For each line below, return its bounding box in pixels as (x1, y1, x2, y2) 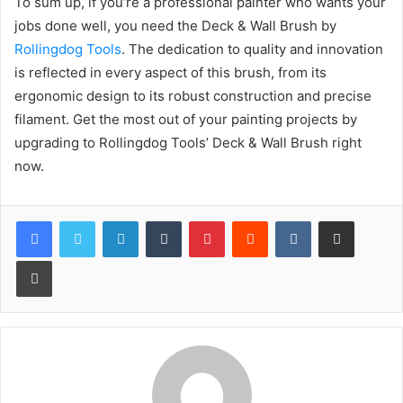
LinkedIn (138, 213, 184, 228)
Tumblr (181, 213, 219, 228)
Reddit (267, 213, 303, 228)
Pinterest (224, 213, 275, 228)
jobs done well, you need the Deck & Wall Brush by (14, 17, 336, 34)
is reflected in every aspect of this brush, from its (14, 64, 327, 81)
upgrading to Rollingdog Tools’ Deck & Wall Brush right (14, 134, 362, 151)
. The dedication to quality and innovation (121, 40, 383, 58)
